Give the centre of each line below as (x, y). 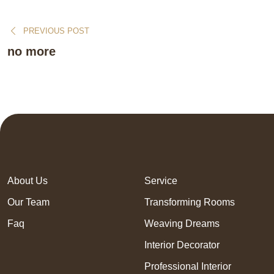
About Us (28, 181)
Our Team (28, 202)
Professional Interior (188, 266)
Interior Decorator (182, 245)
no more (31, 51)
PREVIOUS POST (57, 31)
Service (161, 181)
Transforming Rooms (190, 202)
